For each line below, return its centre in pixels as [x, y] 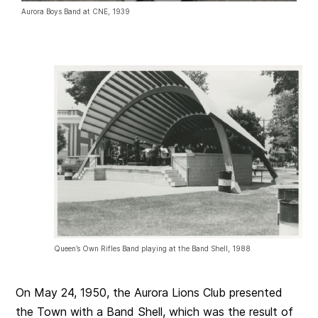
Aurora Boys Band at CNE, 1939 [76, 12]
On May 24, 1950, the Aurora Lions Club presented [149, 292]
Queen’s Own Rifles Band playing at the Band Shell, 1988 [152, 248]
